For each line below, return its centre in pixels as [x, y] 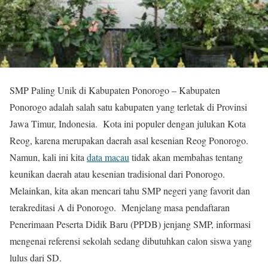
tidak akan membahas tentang [186, 157]
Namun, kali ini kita [48, 157]
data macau [108, 157]
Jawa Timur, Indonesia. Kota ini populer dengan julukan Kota [128, 124]
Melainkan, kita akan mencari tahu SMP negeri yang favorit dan [130, 191]
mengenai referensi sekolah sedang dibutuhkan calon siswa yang [131, 241]
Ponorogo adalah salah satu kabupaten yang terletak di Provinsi [128, 107]
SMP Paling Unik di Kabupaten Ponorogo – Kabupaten [115, 90]
